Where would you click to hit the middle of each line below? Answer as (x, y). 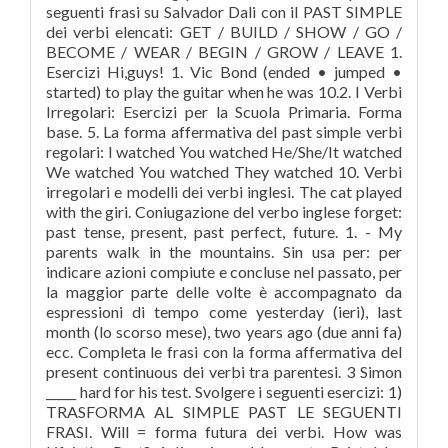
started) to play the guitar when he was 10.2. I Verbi (224, 91)
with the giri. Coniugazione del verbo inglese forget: (224, 211)
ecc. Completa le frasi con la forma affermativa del (224, 351)
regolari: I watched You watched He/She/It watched (224, 151)
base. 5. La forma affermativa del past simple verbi (224, 131)
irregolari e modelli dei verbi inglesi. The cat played (224, 191)
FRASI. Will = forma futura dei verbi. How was (224, 431)
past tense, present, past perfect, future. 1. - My (224, 231)
